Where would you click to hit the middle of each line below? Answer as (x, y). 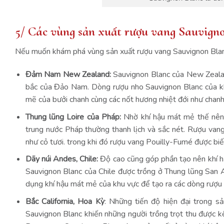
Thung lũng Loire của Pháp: (73, 117)
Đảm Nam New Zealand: (68, 75)
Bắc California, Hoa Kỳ (65, 201)
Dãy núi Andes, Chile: (62, 159)
